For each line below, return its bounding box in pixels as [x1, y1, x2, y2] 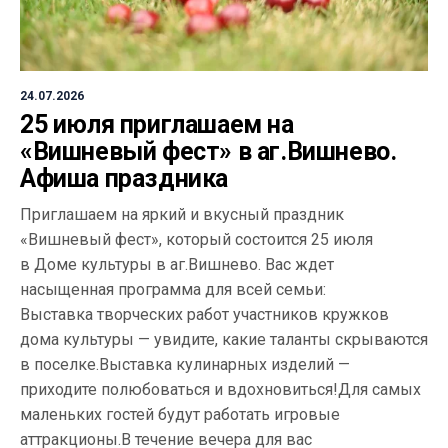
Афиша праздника [20, 163, 228, 193]
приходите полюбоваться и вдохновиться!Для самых [20, 379, 421, 399]
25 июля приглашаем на [20, 109, 294, 139]
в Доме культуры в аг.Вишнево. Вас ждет [20, 254, 334, 274]
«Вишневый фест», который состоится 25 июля [20, 229, 373, 249]
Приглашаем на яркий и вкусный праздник [20, 204, 344, 224]
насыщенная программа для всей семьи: [20, 279, 326, 299]
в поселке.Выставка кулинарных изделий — [20, 354, 350, 374]
